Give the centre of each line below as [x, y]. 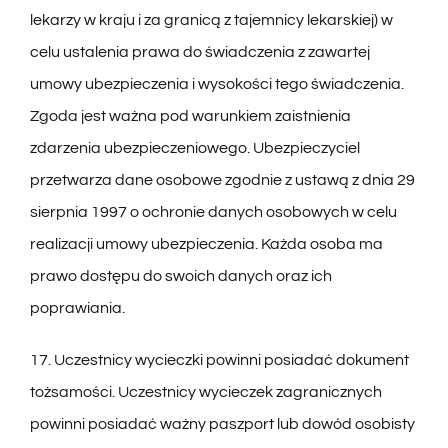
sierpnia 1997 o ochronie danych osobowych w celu [213, 212]
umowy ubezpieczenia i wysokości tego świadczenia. [216, 84]
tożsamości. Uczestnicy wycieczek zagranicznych [205, 392]
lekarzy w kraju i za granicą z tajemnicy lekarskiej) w [211, 20]
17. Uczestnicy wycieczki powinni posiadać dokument [219, 360]
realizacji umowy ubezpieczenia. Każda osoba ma [206, 244]
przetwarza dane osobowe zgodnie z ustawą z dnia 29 [222, 180]
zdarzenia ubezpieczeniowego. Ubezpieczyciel [194, 148]
